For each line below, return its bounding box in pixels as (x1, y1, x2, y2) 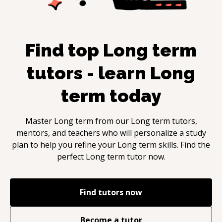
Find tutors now (80, 186, 142, 198)
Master (25, 115, 54, 126)
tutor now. (124, 151, 166, 162)
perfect (56, 151, 86, 162)
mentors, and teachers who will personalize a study (16, 127, 206, 138)
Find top (25, 39, 103, 60)
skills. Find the (159, 139, 210, 150)
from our (93, 115, 131, 126)
